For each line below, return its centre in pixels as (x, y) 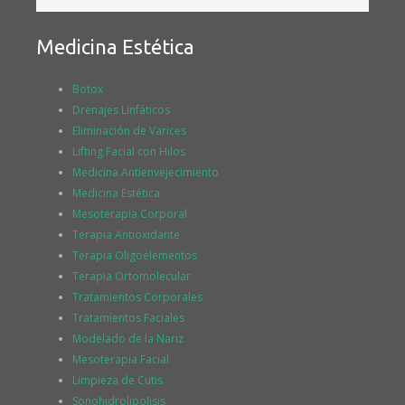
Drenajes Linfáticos (121, 109)
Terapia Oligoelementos (135, 255)
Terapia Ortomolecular (132, 276)
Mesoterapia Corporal (130, 213)
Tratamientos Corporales (137, 297)
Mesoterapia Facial (121, 359)
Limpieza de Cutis (118, 380)
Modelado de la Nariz (128, 338)
